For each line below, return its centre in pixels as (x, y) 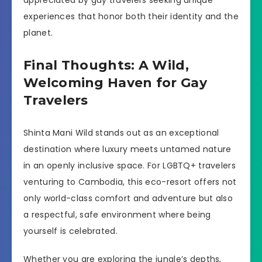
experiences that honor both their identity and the (131, 16)
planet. (38, 32)
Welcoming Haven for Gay (115, 83)
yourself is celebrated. (70, 231)
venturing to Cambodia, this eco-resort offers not (130, 182)
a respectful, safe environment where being (117, 214)
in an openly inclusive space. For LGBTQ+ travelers (130, 165)
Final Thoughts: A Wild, (106, 65)
